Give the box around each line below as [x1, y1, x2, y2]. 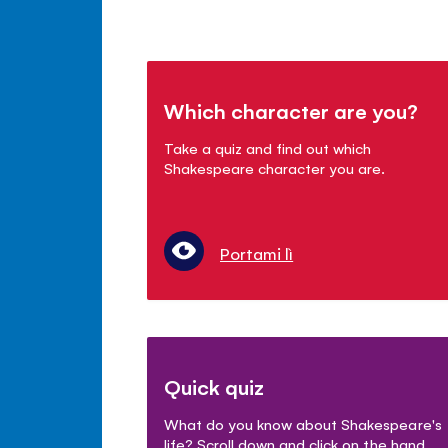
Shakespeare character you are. [164, 157, 386, 177]
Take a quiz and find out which [164, 137, 372, 157]
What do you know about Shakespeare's [164, 413, 442, 433]
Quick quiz [164, 372, 265, 400]
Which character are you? [164, 96, 419, 124]
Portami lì [220, 241, 294, 264]
